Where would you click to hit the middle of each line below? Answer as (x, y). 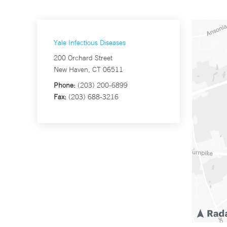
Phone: (65, 85)
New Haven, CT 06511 (88, 70)
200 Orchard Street (83, 58)
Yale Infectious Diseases (90, 43)
